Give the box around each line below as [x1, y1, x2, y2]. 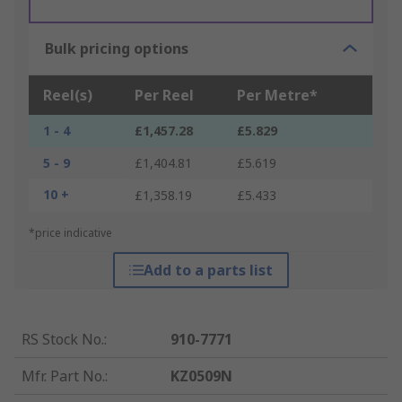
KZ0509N [170, 366, 233, 387]
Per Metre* [237, 85, 318, 106]
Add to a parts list [143, 260, 273, 281]
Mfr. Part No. [22, 366, 105, 387]
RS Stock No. [22, 329, 104, 350]
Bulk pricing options [45, 39, 188, 59]
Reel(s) [43, 85, 92, 106]
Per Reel [135, 85, 194, 106]
